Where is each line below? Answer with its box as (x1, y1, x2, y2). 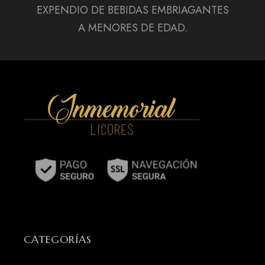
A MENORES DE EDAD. (77, 20, 188, 36)
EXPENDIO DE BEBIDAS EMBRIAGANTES (36, 2, 229, 18)
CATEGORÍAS (24, 232, 92, 247)
